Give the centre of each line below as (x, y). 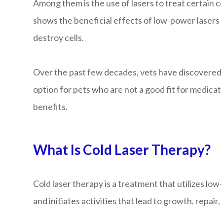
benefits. (51, 107)
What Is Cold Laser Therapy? (122, 149)
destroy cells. (59, 37)
